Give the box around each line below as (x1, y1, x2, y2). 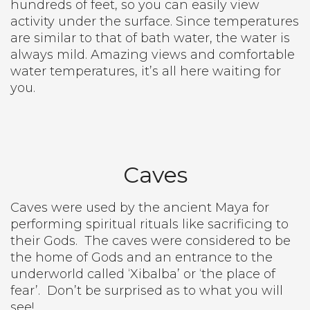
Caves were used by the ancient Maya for (10, 200, 269, 215)
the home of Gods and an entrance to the (10, 250, 273, 265)
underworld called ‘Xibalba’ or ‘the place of (10, 266, 275, 282)
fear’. (10, 283, 40, 298)
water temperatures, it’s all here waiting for (10, 64, 281, 79)
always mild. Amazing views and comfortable (10, 47, 295, 62)
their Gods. (10, 233, 77, 248)
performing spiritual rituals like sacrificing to (10, 217, 289, 232)
